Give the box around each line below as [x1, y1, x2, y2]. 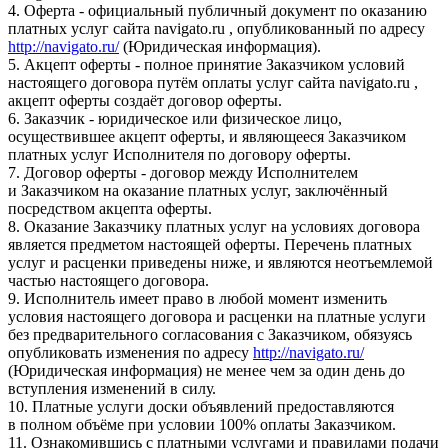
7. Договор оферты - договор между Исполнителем [8, 163, 358, 181]
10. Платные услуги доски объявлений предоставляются [8, 397, 394, 415]
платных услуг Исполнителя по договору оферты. [8, 145, 351, 163]
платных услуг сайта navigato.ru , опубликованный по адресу [8, 19, 425, 37]
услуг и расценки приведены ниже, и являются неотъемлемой [8, 253, 433, 271]
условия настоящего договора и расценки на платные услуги [8, 307, 426, 325]
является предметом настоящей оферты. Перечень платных [8, 235, 412, 253]
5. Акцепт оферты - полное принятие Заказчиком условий [8, 55, 405, 73]
